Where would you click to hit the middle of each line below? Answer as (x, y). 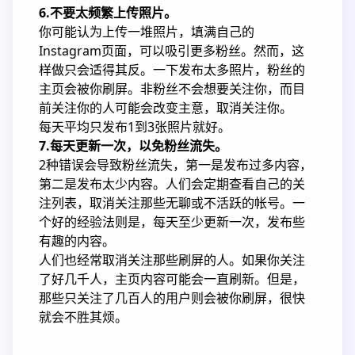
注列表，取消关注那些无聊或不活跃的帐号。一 (172, 203)
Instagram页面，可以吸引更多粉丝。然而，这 (172, 51)
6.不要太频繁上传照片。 (108, 13)
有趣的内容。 (77, 241)
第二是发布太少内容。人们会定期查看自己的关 (172, 184)
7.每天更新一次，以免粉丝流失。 (133, 146)
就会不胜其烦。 (83, 317)
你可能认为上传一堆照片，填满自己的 (147, 32)
